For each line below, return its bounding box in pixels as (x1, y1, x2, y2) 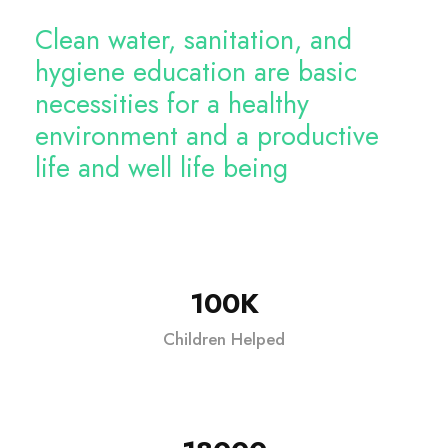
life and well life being (35, 148, 288, 187)
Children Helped (163, 327, 285, 351)
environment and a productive (35, 116, 379, 155)
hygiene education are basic (35, 52, 357, 91)
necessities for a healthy (35, 84, 309, 123)
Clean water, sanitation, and (35, 20, 352, 59)
